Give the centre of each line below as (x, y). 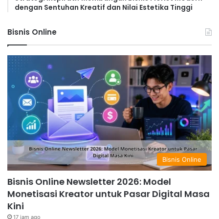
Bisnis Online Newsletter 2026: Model (89, 181)
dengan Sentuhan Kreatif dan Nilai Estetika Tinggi (104, 8)
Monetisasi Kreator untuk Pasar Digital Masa (109, 194)
